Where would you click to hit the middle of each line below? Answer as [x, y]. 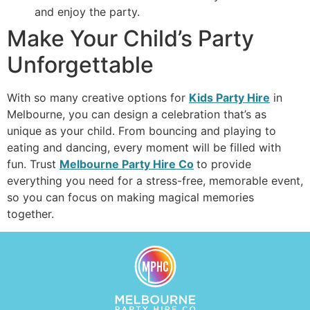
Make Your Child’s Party [130, 38]
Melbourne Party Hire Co [127, 164]
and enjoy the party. [87, 11]
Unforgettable [80, 64]
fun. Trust [33, 164]
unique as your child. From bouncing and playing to [142, 130]
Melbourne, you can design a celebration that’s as [137, 114]
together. [30, 213]
